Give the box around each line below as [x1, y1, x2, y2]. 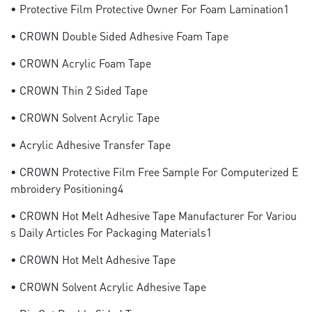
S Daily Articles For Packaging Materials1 [10, 225, 212, 240]
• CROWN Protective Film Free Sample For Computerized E [10, 164, 299, 179]
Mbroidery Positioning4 [10, 181, 123, 196]
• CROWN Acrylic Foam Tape [10, 56, 151, 70]
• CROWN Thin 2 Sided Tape [10, 83, 148, 97]
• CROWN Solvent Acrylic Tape [10, 110, 159, 125]
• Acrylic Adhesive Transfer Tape [10, 137, 171, 152]
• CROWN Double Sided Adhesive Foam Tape [10, 29, 228, 43]
